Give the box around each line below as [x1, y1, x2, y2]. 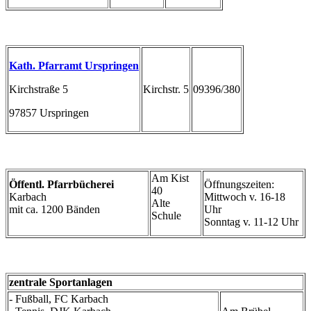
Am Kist [151, 171, 189, 184]
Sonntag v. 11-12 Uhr [204, 215, 299, 228]
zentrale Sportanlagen [9, 276, 112, 288]
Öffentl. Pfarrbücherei [9, 178, 114, 190]
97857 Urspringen [9, 106, 89, 119]
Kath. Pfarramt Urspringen [9, 59, 139, 72]
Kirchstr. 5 [143, 83, 189, 95]
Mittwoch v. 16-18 [204, 190, 285, 203]
